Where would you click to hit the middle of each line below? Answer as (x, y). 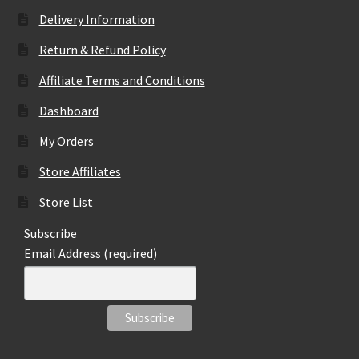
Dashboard (69, 111)
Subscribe (50, 234)
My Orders (66, 141)
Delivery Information (97, 20)
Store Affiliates (80, 172)
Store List (66, 202)
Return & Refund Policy (102, 50)
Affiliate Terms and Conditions (122, 81)
